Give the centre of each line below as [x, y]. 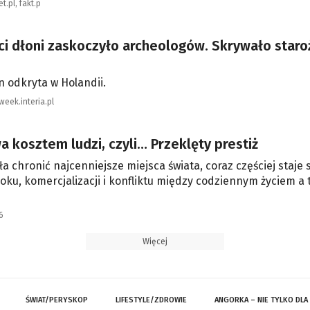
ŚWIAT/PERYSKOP [57, 300]
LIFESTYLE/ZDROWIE [151, 300]
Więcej [155, 241]
